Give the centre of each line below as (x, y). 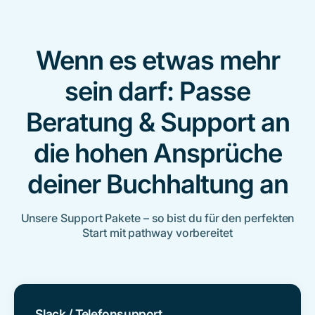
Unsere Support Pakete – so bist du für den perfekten (157, 218)
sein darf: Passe (157, 91)
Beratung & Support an (157, 122)
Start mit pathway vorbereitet (157, 232)
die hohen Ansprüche (157, 153)
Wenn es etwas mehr (157, 60)
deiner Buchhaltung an (157, 184)
